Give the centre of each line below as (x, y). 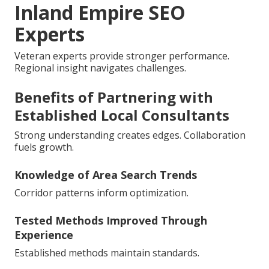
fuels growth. (44, 147)
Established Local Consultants (122, 115)
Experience (44, 235)
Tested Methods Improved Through (111, 221)
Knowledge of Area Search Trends (106, 175)
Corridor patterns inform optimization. (101, 193)
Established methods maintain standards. (107, 253)
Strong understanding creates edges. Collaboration (130, 135)
